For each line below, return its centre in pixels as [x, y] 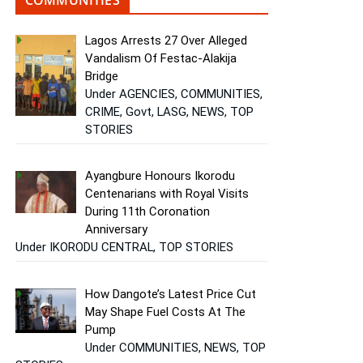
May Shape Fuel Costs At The [166, 312]
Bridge [102, 76]
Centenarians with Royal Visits [167, 194]
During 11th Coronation [148, 212]
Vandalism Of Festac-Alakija [161, 58]
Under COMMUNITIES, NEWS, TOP [176, 347]
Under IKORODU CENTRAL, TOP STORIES [124, 248]
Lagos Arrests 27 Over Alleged [167, 40]
